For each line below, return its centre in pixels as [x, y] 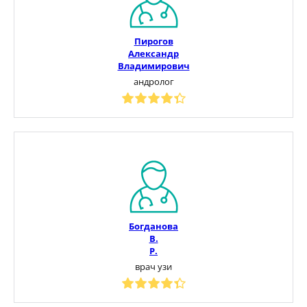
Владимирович [153, 65]
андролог [153, 81]
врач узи [153, 266]
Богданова [153, 226]
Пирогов [153, 41]
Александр [153, 53]
